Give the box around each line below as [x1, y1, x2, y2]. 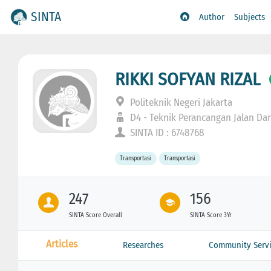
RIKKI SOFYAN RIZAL [115, 68, 261, 90]
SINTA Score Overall [68, 211, 122, 219]
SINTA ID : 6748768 [128, 126, 205, 139]
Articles [45, 237, 77, 250]
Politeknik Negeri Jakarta [128, 96, 233, 109]
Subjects [234, 11, 266, 23]
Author [199, 11, 225, 23]
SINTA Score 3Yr [190, 211, 232, 219]
